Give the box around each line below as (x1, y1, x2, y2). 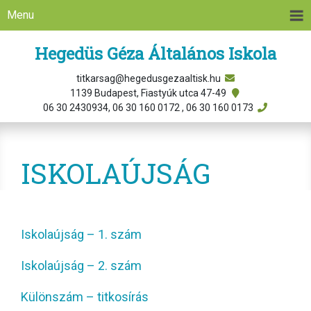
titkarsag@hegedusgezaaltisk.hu (76, 73, 223, 84)
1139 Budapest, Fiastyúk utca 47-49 (70, 87, 228, 99)
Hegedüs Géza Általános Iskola (35, 42, 276, 65)
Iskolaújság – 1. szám (21, 227, 142, 242)
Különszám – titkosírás (21, 289, 149, 304)
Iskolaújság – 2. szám (21, 258, 142, 273)
